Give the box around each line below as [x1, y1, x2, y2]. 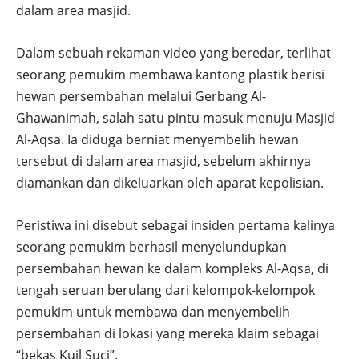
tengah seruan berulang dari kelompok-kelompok [16, 281, 315, 300]
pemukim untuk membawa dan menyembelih [16, 303, 290, 321]
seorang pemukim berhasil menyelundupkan [16, 238, 287, 256]
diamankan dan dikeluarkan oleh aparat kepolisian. [16, 174, 324, 192]
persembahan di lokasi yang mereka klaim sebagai [16, 325, 319, 343]
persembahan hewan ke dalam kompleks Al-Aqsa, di [16, 260, 329, 278]
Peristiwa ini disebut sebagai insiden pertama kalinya [16, 216, 335, 235]
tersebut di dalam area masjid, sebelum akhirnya [16, 152, 311, 171]
